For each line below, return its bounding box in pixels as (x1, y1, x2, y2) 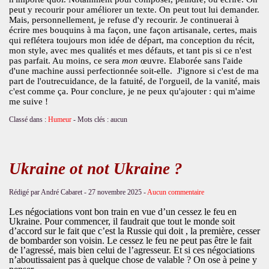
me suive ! (8, 97, 48, 107)
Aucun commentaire (147, 187, 204, 196)
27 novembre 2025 (88, 187, 142, 196)
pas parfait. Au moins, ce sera (8, 56, 122, 66)
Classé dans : (8, 115, 48, 124)
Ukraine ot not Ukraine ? (8, 159, 183, 178)
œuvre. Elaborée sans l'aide (138, 56, 243, 66)
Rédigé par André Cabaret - (8, 187, 88, 196)
